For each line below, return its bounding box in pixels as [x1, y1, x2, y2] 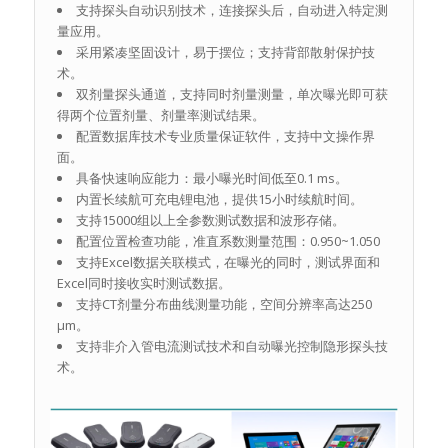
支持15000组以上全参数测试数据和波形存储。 [75, 211, 345, 230]
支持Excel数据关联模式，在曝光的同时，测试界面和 [75, 253, 380, 272]
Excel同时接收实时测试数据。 [56, 274, 231, 293]
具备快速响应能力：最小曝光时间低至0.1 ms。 [75, 169, 348, 188]
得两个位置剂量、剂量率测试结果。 [56, 106, 265, 125]
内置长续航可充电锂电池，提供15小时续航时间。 [75, 190, 363, 209]
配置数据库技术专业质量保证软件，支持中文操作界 [75, 127, 375, 146]
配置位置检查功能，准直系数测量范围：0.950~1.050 [75, 232, 380, 251]
